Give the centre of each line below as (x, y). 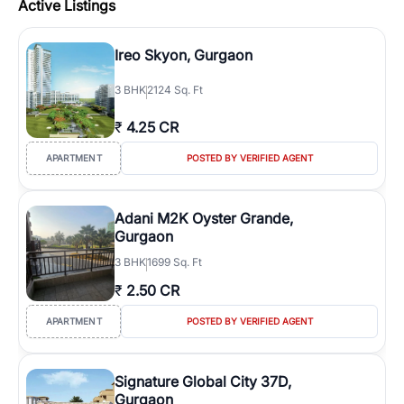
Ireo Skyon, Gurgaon (184, 55)
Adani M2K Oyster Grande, (204, 218)
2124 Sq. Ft (175, 90)
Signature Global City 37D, (203, 381)
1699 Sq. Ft (174, 262)
